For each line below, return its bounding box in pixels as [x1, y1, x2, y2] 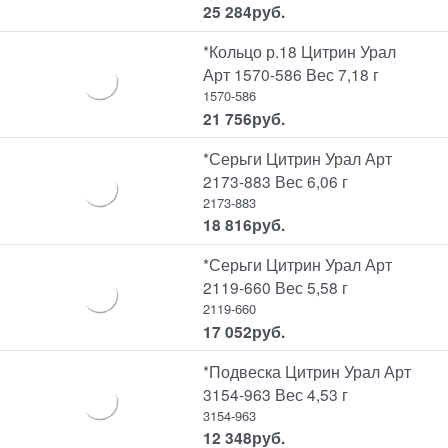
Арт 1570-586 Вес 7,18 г [203, 63, 380, 86]
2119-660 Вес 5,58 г [203, 276, 349, 299]
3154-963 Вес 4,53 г [203, 382, 349, 405]
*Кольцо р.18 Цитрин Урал [203, 40, 397, 63]
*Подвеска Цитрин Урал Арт [203, 359, 412, 382]
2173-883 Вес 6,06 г [203, 169, 349, 192]
